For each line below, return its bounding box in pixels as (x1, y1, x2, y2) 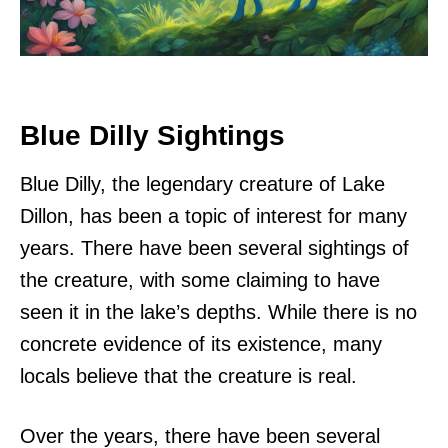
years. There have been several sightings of (20, 236, 409, 259)
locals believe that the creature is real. (20, 364, 357, 387)
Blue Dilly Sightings (20, 119, 285, 151)
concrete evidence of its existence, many (20, 332, 382, 355)
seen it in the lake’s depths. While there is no (20, 300, 417, 323)
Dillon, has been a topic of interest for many (20, 204, 407, 227)
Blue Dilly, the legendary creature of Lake (20, 172, 385, 195)
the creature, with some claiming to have (20, 268, 380, 291)
